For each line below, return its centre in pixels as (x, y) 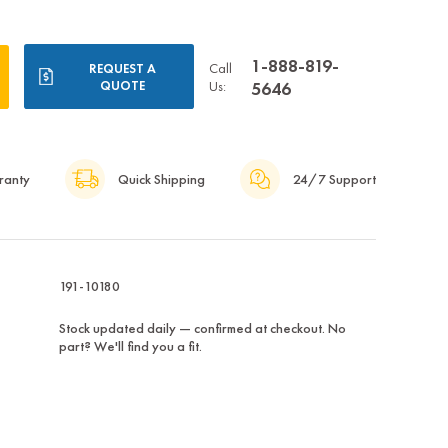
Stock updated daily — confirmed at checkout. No (202, 328)
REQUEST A (123, 68)
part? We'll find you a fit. (130, 346)
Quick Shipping (161, 179)
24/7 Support (334, 179)
